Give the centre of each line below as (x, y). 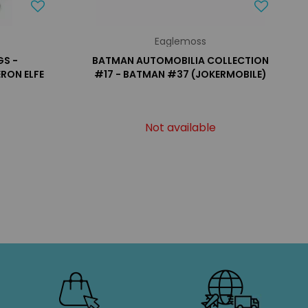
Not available (180, 128)
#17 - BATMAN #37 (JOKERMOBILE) (180, 74)
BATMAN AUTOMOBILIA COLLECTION (180, 60)
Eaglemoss (180, 41)
